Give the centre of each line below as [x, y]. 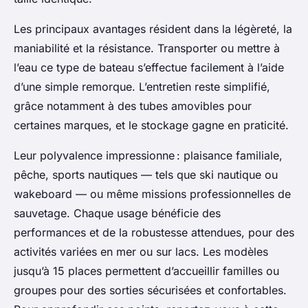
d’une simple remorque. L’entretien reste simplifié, [142, 87]
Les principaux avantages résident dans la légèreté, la [153, 29]
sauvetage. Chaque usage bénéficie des [117, 213]
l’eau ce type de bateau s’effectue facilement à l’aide [149, 68]
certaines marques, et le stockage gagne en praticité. [151, 125]
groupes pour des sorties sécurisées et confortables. [150, 290]
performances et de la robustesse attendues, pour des [154, 233]
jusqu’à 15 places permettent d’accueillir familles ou [146, 271]
